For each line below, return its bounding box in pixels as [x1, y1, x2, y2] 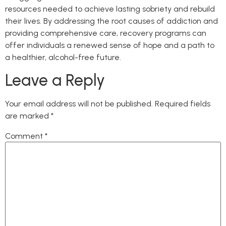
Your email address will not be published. [5, 99, 153, 109]
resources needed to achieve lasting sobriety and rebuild [5, 4, 215, 14]
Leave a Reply [5, 71, 105, 90]
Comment [5, 131, 45, 141]
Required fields [155, 99, 210, 109]
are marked [5, 111, 51, 121]
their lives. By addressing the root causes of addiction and [5, 16, 218, 26]
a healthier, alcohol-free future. [5, 52, 121, 62]
